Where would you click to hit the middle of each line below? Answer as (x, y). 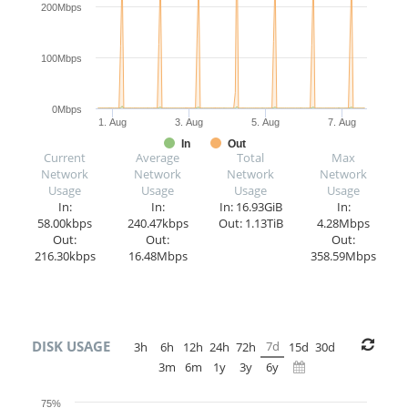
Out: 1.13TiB (250, 224)
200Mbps (61, 8)
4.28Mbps (343, 224)
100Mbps (61, 59)
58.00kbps (65, 224)
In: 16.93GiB (250, 207)
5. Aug (266, 122)
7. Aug (342, 122)
